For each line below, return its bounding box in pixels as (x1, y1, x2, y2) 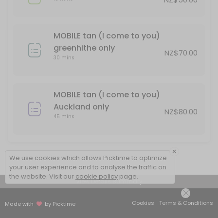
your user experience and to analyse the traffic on (9, 163, 166, 172)
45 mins (54, 113, 74, 120)
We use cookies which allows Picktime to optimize (9, 153, 167, 163)
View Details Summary (75, 177, 143, 185)
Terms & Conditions (159, 199, 213, 207)
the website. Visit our (9, 172, 75, 181)
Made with (5, 200, 34, 208)
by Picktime (45, 200, 76, 208)
